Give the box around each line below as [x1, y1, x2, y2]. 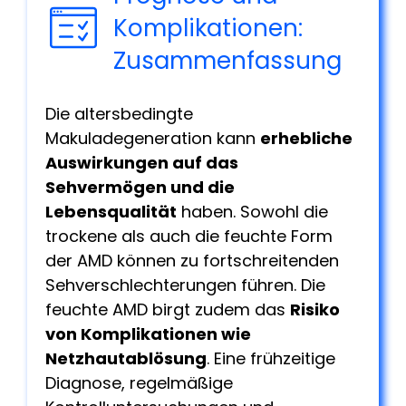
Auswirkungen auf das [45, 150, 238, 174]
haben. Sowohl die [177, 199, 328, 223]
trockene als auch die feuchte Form [45, 224, 333, 247]
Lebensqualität [45, 199, 177, 223]
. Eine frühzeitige [207, 346, 335, 370]
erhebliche [260, 126, 353, 150]
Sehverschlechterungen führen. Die [45, 273, 325, 296]
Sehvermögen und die [45, 175, 235, 198]
